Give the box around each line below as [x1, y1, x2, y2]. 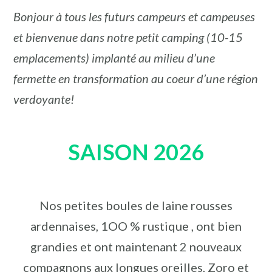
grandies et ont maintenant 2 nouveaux [30, 239, 242, 254]
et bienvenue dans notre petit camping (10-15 [13, 30, 243, 45]
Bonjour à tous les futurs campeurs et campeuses [13, 9, 255, 24]
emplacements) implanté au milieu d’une [13, 50, 215, 66]
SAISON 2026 [68, 138, 204, 165]
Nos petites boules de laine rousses [39, 197, 233, 212]
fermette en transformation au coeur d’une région [13, 71, 258, 86]
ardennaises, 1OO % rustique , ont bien [30, 218, 242, 233]
